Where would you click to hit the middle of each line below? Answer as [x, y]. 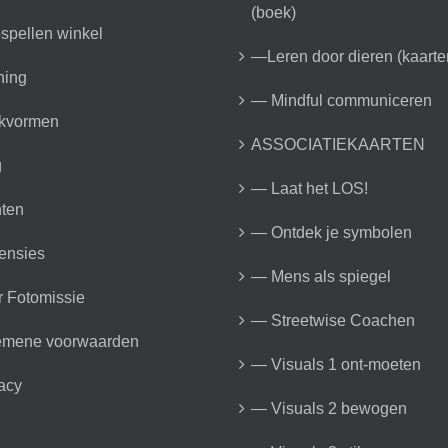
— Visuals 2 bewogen [329, 408]
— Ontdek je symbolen [331, 232]
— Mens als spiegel [321, 276]
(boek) [273, 12]
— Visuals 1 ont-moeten [336, 364]
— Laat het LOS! [309, 188]
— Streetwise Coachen [333, 320]
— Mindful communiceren [341, 100]
